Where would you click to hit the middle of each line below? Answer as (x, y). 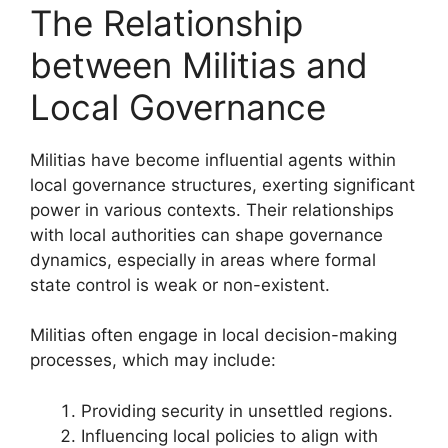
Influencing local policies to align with (229, 435)
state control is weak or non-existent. (180, 284)
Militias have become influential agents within (213, 159)
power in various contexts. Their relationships (212, 209)
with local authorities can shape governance (206, 234)
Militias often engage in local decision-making (213, 335)
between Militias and (199, 64)
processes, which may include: (153, 360)
